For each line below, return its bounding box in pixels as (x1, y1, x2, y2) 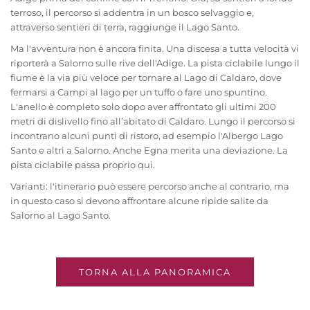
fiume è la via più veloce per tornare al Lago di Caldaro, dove (10, 72, 282, 84)
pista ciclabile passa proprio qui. (10, 159, 155, 171)
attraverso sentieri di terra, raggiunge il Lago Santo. (10, 21, 239, 33)
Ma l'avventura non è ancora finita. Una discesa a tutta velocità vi (10, 43, 299, 55)
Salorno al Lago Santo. (10, 210, 111, 221)
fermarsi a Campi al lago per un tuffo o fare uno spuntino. (10, 86, 267, 98)
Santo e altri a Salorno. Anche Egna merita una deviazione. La (10, 145, 288, 156)
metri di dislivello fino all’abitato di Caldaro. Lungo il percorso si (10, 116, 295, 127)
